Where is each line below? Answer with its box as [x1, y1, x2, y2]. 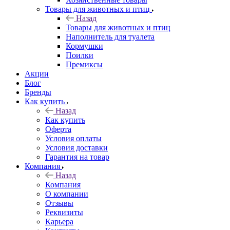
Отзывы [45, 198, 73, 207]
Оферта [45, 124, 71, 133]
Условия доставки [45, 143, 108, 152]
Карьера [45, 217, 73, 226]
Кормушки [66, 41, 103, 50]
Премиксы [66, 60, 103, 69]
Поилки [66, 50, 93, 60]
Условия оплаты [45, 133, 102, 143]
